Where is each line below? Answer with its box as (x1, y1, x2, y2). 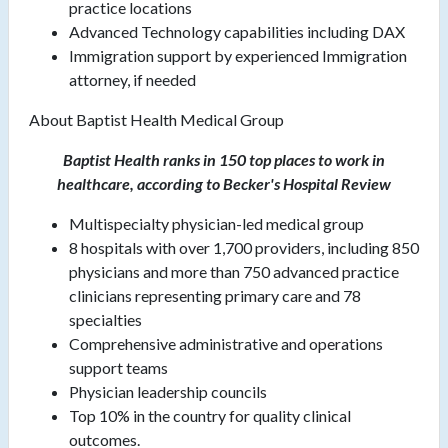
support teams (69, 358, 168, 378)
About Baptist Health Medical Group (29, 110, 284, 130)
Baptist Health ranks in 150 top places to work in (63, 150, 385, 170)
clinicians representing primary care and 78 (69, 286, 361, 306)
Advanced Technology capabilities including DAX (69, 22, 405, 42)
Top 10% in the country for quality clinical (69, 406, 351, 426)
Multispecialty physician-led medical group (69, 214, 364, 234)
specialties (69, 310, 142, 330)
